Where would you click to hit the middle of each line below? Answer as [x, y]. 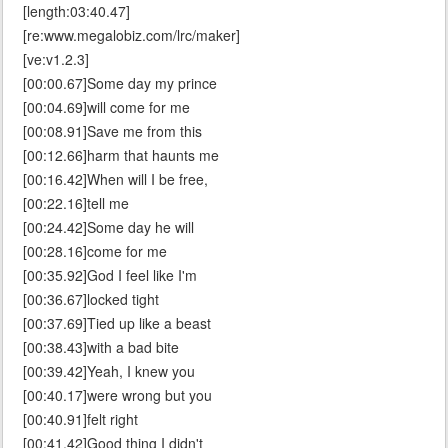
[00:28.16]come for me [95, 251]
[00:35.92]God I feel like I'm [110, 275]
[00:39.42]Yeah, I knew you [109, 371]
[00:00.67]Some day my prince [120, 83]
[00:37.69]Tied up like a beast [117, 323]
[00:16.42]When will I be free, [115, 179]
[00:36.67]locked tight [91, 299]
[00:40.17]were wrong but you [117, 395]
